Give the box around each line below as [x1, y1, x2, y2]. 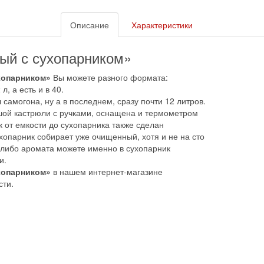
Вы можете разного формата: [53, 71, 168, 83]
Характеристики [131, 18, 193, 31]
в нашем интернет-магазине [51, 165, 163, 177]
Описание [70, 18, 109, 31]
